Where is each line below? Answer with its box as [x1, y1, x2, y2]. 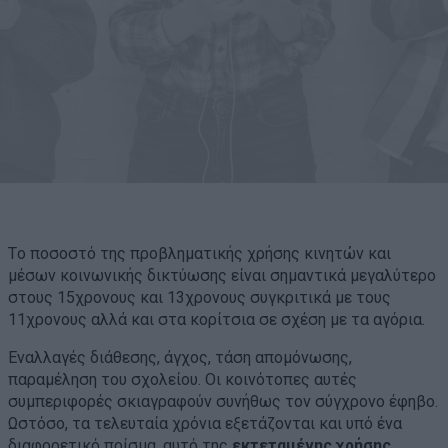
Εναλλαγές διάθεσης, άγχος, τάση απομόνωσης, [8, 348, 352, 368]
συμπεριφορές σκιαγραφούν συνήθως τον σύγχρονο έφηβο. [8, 392, 438, 412]
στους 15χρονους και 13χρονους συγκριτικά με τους [8, 288, 391, 308]
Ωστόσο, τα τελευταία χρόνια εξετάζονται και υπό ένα [8, 414, 402, 434]
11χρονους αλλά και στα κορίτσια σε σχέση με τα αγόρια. [8, 310, 425, 330]
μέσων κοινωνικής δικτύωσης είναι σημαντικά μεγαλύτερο [8, 266, 436, 286]
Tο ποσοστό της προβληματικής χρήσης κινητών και [8, 244, 391, 264]
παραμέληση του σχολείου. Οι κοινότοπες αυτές [8, 370, 357, 390]
